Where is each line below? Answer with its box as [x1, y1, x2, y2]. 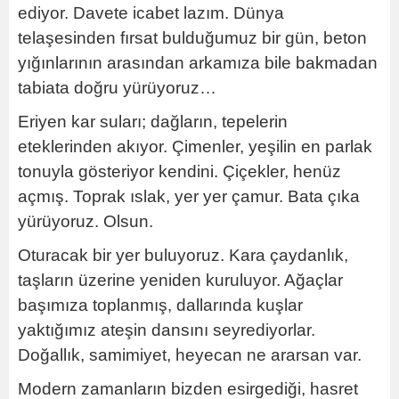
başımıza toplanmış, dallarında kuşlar [18, 296, 303, 314]
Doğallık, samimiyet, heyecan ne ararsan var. [18, 346, 362, 364]
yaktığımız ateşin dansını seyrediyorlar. [18, 321, 315, 339]
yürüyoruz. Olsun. [18, 212, 153, 231]
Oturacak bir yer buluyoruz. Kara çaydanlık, [18, 246, 348, 265]
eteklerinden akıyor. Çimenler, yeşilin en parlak [18, 137, 372, 156]
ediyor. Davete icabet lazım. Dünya [18, 4, 284, 22]
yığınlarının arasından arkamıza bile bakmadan [18, 53, 378, 72]
